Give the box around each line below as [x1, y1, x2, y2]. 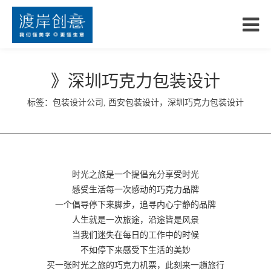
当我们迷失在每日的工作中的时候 [72, 230, 199, 240]
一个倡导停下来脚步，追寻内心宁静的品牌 [55, 200, 216, 209]
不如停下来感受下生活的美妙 [80, 246, 191, 255]
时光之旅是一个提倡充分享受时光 [72, 170, 199, 179]
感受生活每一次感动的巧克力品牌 [72, 185, 199, 194]
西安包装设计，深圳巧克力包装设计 [108, 98, 244, 107]
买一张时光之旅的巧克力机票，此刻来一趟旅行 [47, 261, 224, 270]
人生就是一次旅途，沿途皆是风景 [72, 215, 199, 224]
